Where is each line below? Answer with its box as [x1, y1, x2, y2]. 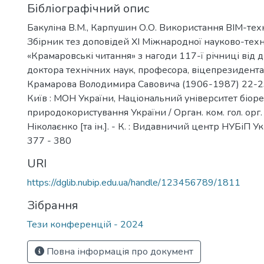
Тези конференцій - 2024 [27, 218, 144, 231]
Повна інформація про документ [44, 245, 193, 258]
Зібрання [27, 197, 78, 213]
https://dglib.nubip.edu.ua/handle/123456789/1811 [27, 176, 240, 189]
